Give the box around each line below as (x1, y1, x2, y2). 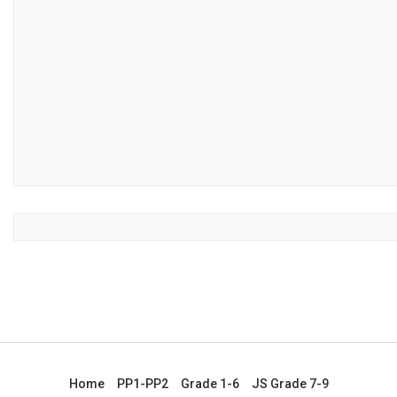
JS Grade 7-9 (251, 377, 329, 392)
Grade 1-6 (180, 377, 239, 392)
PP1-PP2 (116, 377, 168, 392)
